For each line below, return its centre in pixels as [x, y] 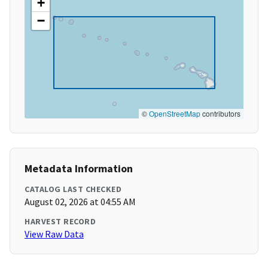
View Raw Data [54, 234]
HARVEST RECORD [60, 222]
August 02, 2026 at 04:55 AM [80, 202]
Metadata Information [79, 169]
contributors [220, 114]
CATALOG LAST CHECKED [73, 189]
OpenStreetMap [175, 114]
